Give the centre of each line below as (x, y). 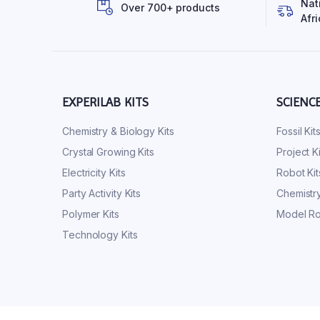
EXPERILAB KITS (105, 102)
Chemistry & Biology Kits (118, 131)
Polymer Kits (91, 214)
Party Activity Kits (102, 194)
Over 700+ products (170, 8)
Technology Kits (100, 235)
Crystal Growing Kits (108, 152)
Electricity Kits (94, 173)
